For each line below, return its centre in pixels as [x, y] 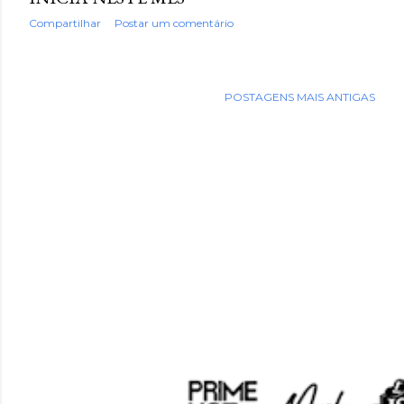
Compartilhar [65, 23]
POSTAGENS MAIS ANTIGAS [300, 96]
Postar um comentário [174, 23]
